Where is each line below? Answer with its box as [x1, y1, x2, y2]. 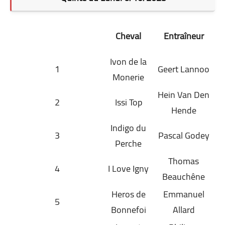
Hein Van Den [158, 86, 209, 103]
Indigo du [110, 119, 146, 136]
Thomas [168, 152, 199, 169]
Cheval [116, 27, 141, 44]
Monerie [113, 68, 144, 85]
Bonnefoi [110, 201, 146, 218]
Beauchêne [162, 168, 205, 185]
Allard [172, 201, 195, 218]
